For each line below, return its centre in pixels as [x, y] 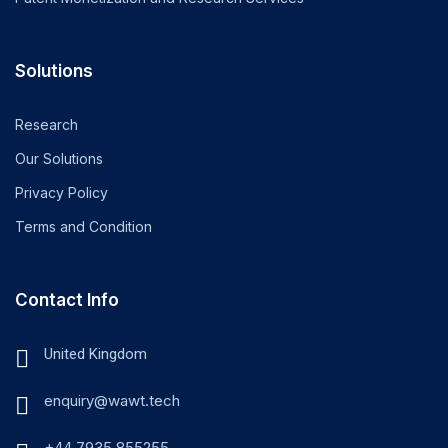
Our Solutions [59, 159]
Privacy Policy [61, 193]
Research [46, 125]
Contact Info [67, 300]
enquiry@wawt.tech [112, 401]
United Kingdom [95, 354]
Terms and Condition [83, 227]
